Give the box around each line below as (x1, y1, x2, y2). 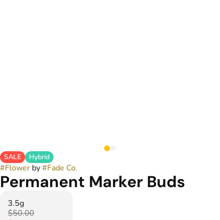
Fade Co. (47, 163, 78, 173)
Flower (5, 163, 30, 173)
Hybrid (29, 152, 50, 162)
